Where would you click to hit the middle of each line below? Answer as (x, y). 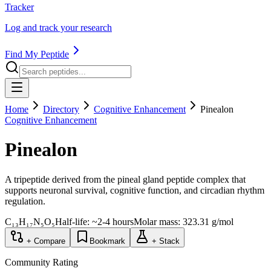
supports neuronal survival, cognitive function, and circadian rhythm (135, 190)
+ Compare (45, 241)
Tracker (19, 7)
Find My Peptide (37, 54)
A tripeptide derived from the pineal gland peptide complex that (125, 179)
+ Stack (165, 241)
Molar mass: (158, 221)
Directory (61, 109)
